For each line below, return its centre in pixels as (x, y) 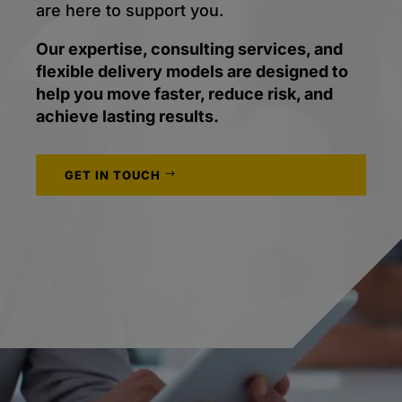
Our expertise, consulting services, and (189, 49)
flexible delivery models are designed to (192, 72)
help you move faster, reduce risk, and (184, 94)
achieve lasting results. (127, 117)
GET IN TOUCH (113, 175)
